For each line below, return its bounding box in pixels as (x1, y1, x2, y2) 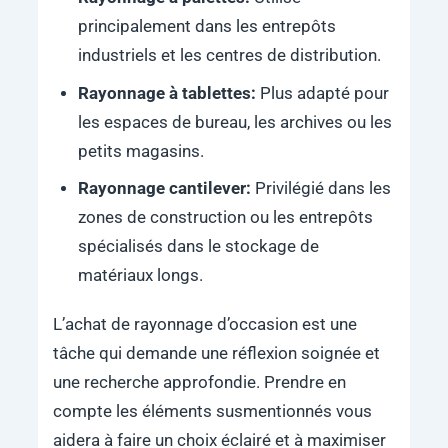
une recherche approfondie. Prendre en (52, 372, 346, 392)
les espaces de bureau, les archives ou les (77, 112, 392, 132)
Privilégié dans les (254, 178, 391, 198)
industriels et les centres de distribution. (77, 46, 381, 66)
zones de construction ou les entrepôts (77, 207, 373, 227)
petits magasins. (77, 141, 204, 161)
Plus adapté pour (259, 83, 389, 103)
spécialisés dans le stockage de (77, 236, 319, 256)
